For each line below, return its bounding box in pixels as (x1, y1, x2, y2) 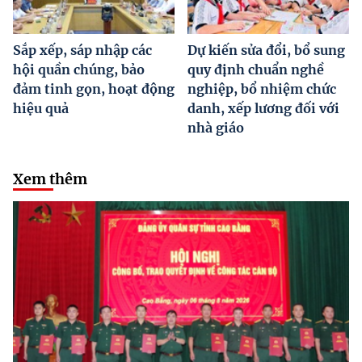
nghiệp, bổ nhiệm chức (187, 80, 336, 97)
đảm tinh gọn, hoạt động (13, 80, 175, 97)
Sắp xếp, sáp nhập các (13, 41, 152, 58)
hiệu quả (13, 99, 69, 116)
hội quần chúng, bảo (13, 61, 145, 78)
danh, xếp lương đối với (187, 99, 339, 116)
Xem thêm (13, 169, 87, 188)
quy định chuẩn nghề (187, 61, 324, 78)
